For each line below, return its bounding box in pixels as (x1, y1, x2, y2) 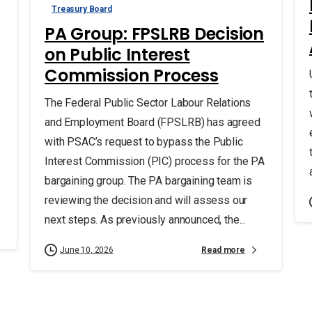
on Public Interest (45, 43, 190, 67)
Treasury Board (52, 4, 112, 15)
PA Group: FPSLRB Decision (45, 22, 265, 46)
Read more (201, 244, 245, 255)
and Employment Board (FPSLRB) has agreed (45, 116, 260, 130)
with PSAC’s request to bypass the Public (45, 135, 243, 149)
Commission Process (45, 64, 219, 88)
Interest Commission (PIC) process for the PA (45, 155, 265, 169)
